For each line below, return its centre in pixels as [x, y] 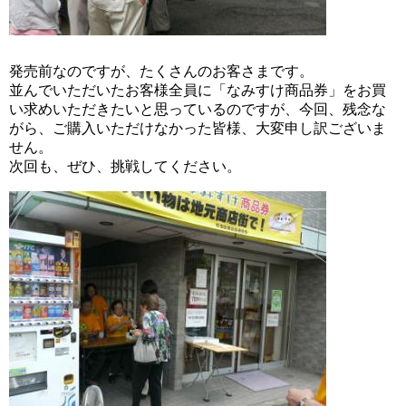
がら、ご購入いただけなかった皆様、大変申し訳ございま [198, 128]
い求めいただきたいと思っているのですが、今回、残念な [198, 109]
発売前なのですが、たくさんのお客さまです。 [161, 71]
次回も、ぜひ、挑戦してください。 [125, 166]
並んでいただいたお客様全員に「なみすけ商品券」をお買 [198, 90]
